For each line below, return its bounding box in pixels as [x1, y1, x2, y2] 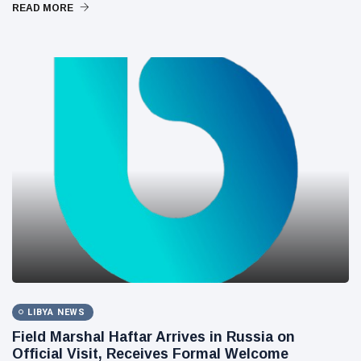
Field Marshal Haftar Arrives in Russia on [12, 328, 295, 345]
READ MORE [12, 2, 76, 14]
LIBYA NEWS [27, 306, 85, 317]
